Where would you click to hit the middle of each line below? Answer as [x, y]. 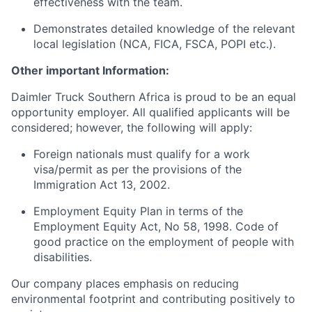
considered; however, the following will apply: [132, 127]
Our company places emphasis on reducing [125, 283]
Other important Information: [90, 70]
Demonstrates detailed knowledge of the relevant [164, 29]
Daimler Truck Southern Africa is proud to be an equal [154, 97]
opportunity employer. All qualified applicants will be [150, 112]
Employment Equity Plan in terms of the [138, 211]
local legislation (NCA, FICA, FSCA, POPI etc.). [155, 44]
